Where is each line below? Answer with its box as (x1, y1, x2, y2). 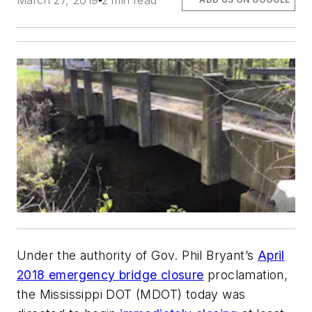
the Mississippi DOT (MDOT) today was (17, 287, 246, 302)
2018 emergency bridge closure (17, 267, 204, 283)
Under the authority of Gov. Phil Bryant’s (17, 248, 258, 263)
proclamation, (203, 267, 288, 283)
